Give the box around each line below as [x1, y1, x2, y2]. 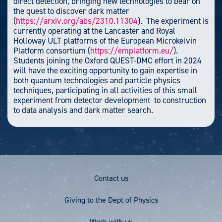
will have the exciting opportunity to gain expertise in [13, 64, 197, 76]
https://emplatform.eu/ [90, 45, 173, 56]
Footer [7, 171, 45, 192]
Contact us [94, 172, 128, 183]
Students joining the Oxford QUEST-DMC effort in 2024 [13, 55, 202, 66]
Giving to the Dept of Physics [64, 194, 158, 205]
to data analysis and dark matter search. [13, 104, 153, 115]
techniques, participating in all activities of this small [13, 84, 197, 96]
